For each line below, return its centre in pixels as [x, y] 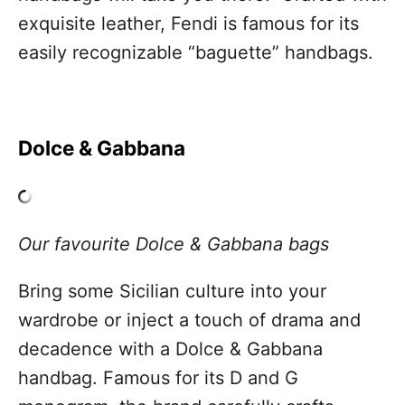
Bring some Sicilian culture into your [172, 292]
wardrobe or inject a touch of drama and [189, 320]
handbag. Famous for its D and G [158, 378]
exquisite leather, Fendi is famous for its [188, 24]
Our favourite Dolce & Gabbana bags [174, 245]
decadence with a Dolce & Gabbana [170, 349]
